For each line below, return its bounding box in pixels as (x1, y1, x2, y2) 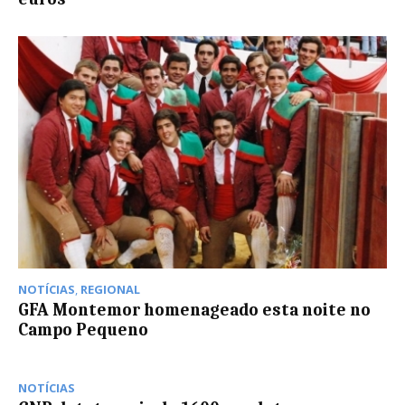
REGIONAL (80, 281, 140, 298)
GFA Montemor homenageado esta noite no (18, 300, 371, 321)
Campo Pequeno (18, 320, 148, 341)
